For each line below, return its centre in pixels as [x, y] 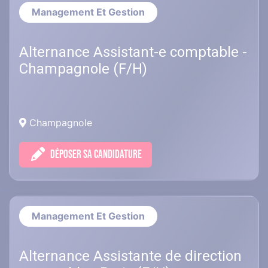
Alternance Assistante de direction [130, 256]
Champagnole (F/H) [83, 69]
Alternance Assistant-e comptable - [133, 52]
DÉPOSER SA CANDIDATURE [96, 155]
